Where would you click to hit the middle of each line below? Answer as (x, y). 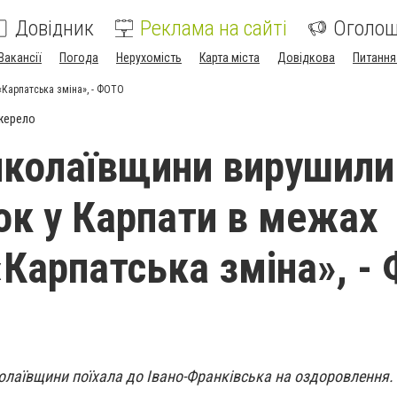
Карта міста (230, 58)
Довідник (54, 28)
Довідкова (306, 58)
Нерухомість (149, 58)
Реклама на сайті (214, 28)
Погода (79, 58)
